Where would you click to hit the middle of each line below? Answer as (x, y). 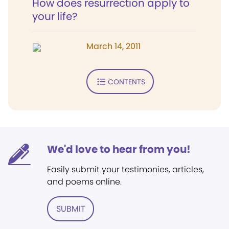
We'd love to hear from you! (119, 149)
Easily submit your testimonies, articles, (125, 169)
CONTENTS (126, 82)
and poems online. (84, 182)
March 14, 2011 (113, 46)
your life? (55, 16)
